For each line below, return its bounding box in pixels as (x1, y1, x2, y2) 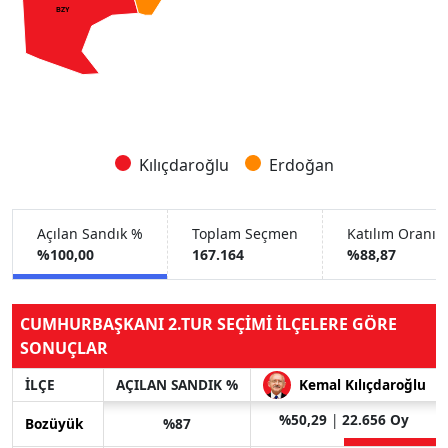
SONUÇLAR (20, 336, 108, 359)
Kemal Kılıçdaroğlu (298, 374, 426, 394)
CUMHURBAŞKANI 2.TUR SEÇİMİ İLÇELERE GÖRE (20, 312, 397, 335)
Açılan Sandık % (37, 224, 143, 244)
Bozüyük (25, 413, 83, 433)
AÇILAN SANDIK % (116, 374, 238, 394)
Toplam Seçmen (192, 224, 298, 244)
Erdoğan (268, 153, 334, 176)
